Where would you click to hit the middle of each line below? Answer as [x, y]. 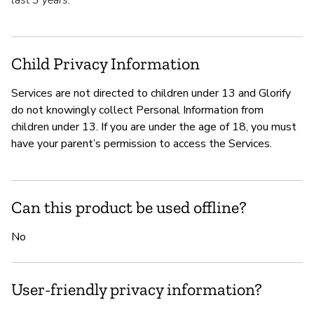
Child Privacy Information [105, 64]
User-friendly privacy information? [137, 289]
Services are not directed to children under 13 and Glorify [151, 94]
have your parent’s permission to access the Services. [142, 144]
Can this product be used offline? [129, 207]
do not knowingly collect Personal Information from [137, 110]
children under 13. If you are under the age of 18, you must [154, 127]
